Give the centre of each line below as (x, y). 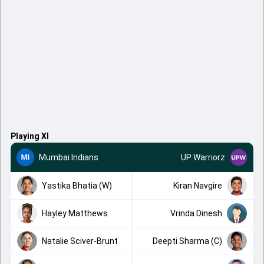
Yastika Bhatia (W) (77, 185)
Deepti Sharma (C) (187, 241)
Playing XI (30, 136)
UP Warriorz (203, 157)
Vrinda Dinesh (196, 213)
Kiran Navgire (198, 185)
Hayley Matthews (75, 213)
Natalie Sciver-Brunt (80, 241)
